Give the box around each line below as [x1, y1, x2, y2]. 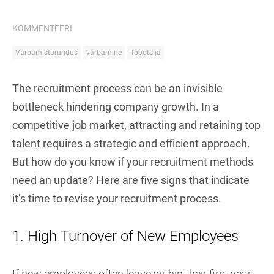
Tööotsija [130, 48, 161, 57]
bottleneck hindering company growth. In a [12, 100, 219, 113]
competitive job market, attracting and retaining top [12, 119, 261, 131]
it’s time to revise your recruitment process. [12, 192, 221, 205]
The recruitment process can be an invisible [12, 82, 223, 95]
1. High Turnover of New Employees [12, 228, 239, 245]
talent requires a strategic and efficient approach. [12, 137, 250, 150]
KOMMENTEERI [12, 23, 72, 33]
